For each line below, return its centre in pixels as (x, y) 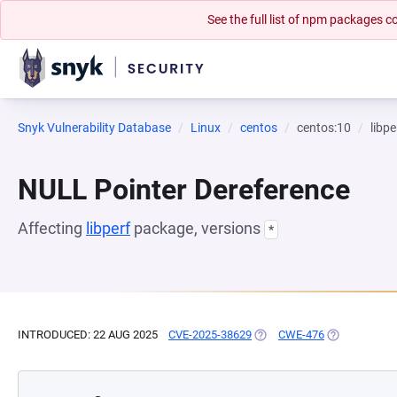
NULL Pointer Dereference (184, 190)
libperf (108, 228)
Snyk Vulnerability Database (94, 128)
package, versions (197, 228)
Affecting (52, 228)
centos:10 (324, 128)
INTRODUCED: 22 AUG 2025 (88, 335)
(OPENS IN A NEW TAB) (312, 335)
